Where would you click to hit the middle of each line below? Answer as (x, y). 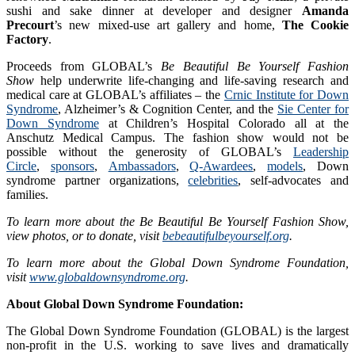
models (285, 166)
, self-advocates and (294, 180)
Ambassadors (142, 166)
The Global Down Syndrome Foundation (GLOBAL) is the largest (177, 330)
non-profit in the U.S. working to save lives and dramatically (177, 345)
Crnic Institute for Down (286, 94)
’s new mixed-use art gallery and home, (168, 25)
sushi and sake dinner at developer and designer (154, 10)
